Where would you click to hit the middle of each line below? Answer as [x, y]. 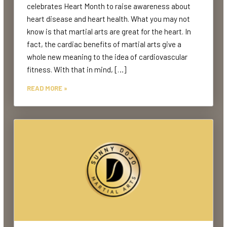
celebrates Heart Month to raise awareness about [109, 6]
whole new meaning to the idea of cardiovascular [107, 56]
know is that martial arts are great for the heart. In [109, 31]
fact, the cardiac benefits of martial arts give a [104, 44]
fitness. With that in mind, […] [77, 69]
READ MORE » [47, 88]
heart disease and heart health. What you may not [108, 18]
